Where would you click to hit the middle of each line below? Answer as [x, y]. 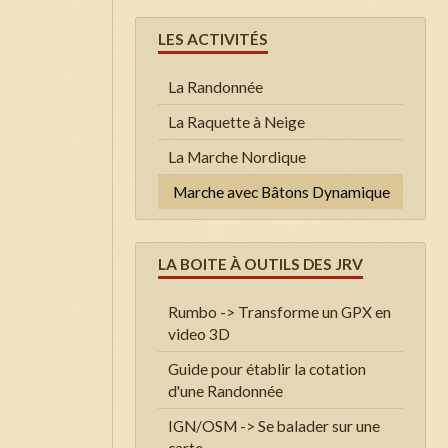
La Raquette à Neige [236, 121]
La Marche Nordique [237, 156]
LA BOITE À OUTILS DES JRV [260, 263]
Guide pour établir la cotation [267, 368]
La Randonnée [215, 86]
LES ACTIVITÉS [213, 38]
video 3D [199, 333]
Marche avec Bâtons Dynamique [281, 191]
